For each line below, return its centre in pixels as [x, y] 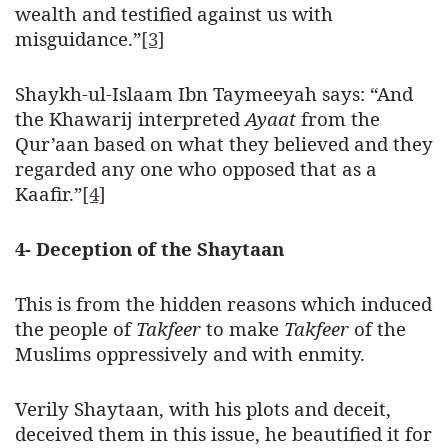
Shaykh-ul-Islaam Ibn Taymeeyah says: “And [214, 94]
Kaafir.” [48, 194]
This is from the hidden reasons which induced [223, 304]
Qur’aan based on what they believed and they [224, 144]
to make [242, 329]
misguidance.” [78, 39]
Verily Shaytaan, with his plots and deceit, [203, 409]
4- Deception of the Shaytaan [149, 249]
